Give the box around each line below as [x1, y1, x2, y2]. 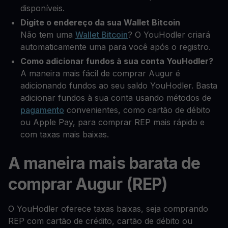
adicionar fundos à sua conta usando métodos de [20, 92, 211, 103]
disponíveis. [20, 3, 65, 13]
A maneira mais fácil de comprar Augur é [20, 68, 180, 78]
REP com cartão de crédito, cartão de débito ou [8, 215, 192, 226]
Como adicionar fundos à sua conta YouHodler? [20, 55, 213, 66]
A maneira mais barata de [8, 153, 200, 173]
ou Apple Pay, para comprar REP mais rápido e [20, 117, 205, 127]
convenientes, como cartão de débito [64, 104, 210, 115]
